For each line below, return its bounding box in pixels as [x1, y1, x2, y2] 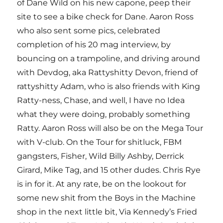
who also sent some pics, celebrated [17, 25, 161, 35]
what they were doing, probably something [17, 109, 191, 119]
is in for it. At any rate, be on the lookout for [17, 179, 187, 189]
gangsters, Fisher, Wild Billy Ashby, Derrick [17, 151, 185, 161]
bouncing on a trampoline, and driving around [17, 53, 201, 63]
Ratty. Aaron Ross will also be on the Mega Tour [17, 123, 204, 133]
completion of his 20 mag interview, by [17, 39, 171, 49]
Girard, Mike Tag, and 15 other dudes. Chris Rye [17, 165, 201, 175]
